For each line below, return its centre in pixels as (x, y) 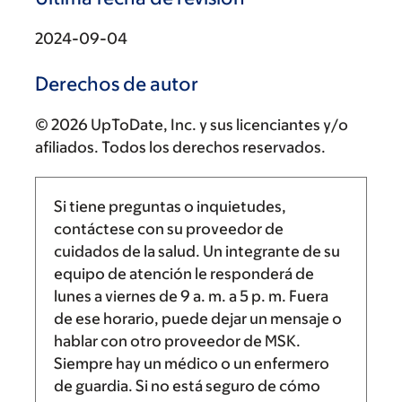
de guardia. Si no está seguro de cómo (187, 386)
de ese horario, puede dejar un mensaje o (198, 319)
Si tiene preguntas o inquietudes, (170, 206)
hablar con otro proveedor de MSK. (177, 341)
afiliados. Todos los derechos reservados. (180, 147)
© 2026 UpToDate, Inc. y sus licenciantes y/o (192, 125)
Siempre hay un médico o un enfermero (192, 363)
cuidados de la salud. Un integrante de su (197, 251)
